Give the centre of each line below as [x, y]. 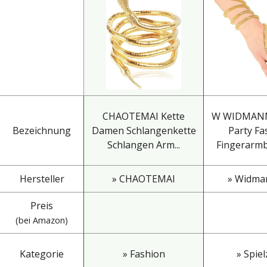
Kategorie [42, 254]
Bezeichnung [42, 130]
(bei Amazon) [42, 220]
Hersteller [42, 178]
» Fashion [144, 254]
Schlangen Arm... [144, 145]
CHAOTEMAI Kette [144, 116]
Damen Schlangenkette [144, 130]
